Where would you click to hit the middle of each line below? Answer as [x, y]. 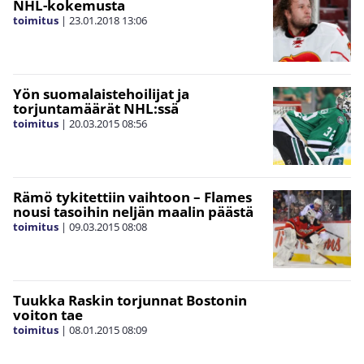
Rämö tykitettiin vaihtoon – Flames [132, 197]
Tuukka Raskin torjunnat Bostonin [130, 301]
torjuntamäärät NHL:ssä [96, 109]
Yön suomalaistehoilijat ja [101, 94]
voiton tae [48, 315]
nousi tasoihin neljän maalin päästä [133, 212]
